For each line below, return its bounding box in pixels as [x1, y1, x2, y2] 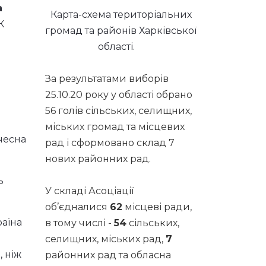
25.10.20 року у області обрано [45, 89, 192, 100]
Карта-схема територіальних [50, 9, 192, 20]
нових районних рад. [45, 153, 151, 164]
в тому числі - [45, 217, 114, 229]
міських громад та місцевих [45, 121, 185, 132]
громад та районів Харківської [45, 25, 197, 36]
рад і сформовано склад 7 [45, 137, 175, 148]
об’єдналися [45, 201, 110, 213]
